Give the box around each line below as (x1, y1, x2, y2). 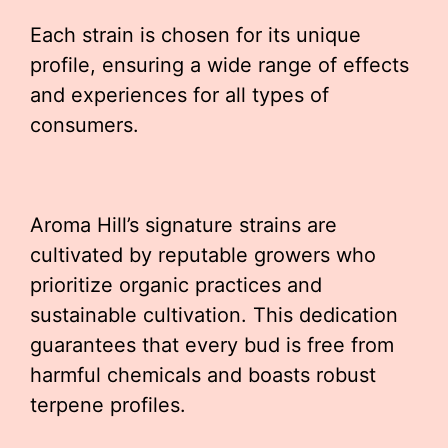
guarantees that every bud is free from (30, 332, 394, 357)
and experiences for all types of (30, 82, 329, 107)
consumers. (30, 112, 139, 137)
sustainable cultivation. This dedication (30, 302, 398, 327)
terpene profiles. (30, 392, 186, 417)
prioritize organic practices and (30, 272, 322, 297)
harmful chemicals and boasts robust (30, 362, 376, 387)
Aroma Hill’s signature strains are (30, 212, 337, 237)
